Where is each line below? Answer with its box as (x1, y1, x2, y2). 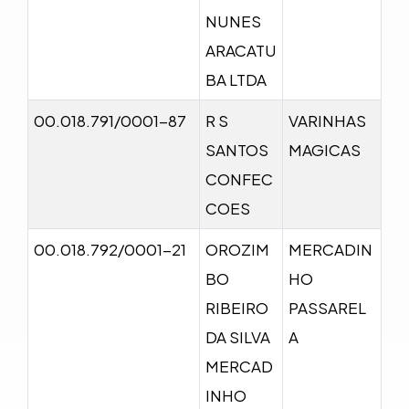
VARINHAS (288, 110, 366, 131)
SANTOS (205, 139, 268, 160)
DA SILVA (205, 326, 270, 347)
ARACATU (205, 39, 277, 60)
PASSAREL (288, 297, 366, 318)
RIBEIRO (205, 297, 268, 318)
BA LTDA (205, 68, 267, 89)
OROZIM (205, 238, 269, 259)
